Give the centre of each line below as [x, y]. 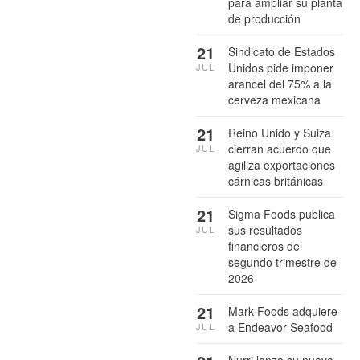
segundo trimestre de [282, 262]
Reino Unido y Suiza [280, 132]
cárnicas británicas [276, 180]
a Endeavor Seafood [280, 327]
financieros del [265, 245]
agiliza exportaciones [282, 164]
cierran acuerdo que [280, 148]
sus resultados [265, 229]
